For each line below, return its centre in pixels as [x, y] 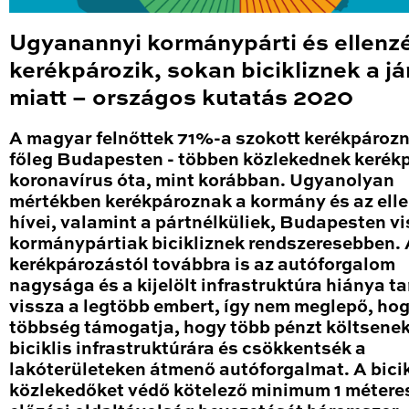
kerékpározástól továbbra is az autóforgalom [202, 266]
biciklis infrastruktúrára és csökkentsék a [188, 350]
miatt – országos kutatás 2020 [181, 100]
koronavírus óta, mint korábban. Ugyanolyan [202, 182]
